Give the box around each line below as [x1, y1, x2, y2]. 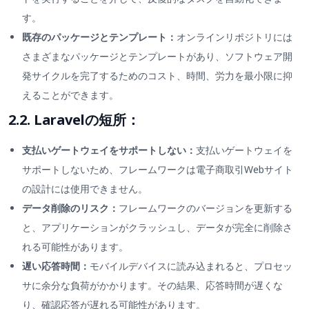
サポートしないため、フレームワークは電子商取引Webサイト [22, 163, 293, 177]
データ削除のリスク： [22, 201, 119, 215]
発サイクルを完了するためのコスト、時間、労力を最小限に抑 [22, 69, 292, 83]
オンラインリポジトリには [177, 30, 292, 44]
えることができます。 [22, 88, 119, 102]
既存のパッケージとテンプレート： [22, 30, 177, 44]
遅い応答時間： [22, 259, 90, 273]
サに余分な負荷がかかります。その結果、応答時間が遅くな [22, 279, 283, 292]
